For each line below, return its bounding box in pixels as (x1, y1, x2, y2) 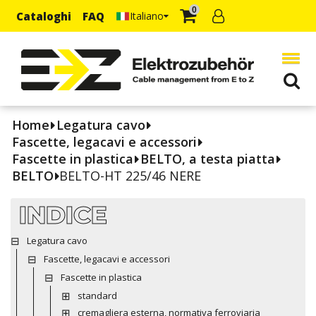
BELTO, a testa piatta (140, 150, 275, 167)
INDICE (19, 199, 107, 230)
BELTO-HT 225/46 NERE (59, 166, 201, 184)
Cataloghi (16, 8, 71, 23)
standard (77, 288, 117, 302)
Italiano (130, 8, 164, 23)
